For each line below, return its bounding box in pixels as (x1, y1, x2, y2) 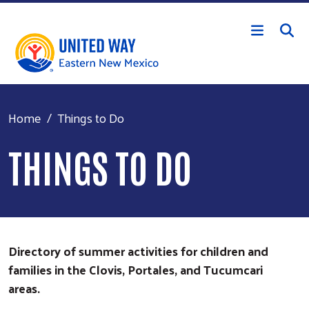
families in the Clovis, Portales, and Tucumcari (8, 257, 263, 281)
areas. (8, 276, 40, 299)
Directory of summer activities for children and (8, 239, 268, 262)
